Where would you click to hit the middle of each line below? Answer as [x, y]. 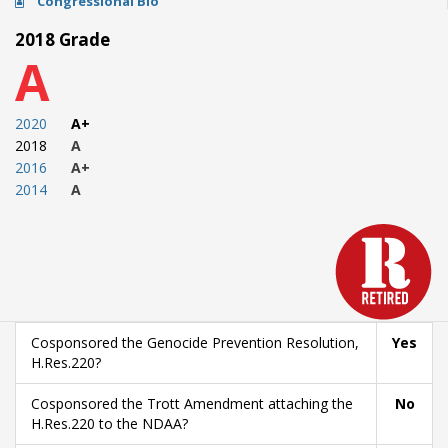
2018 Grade [62, 39]
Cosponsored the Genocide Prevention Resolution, [195, 342]
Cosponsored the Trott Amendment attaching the [192, 403]
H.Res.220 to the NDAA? [109, 423]
